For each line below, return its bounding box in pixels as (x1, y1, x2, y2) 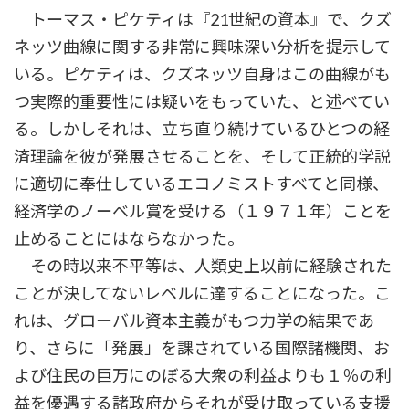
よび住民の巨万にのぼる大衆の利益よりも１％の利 (14, 365, 392, 386)
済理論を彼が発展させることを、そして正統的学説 (14, 146, 391, 167)
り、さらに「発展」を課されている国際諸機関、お (14, 338, 390, 359)
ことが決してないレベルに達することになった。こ (14, 283, 391, 304)
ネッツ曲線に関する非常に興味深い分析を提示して (14, 37, 391, 58)
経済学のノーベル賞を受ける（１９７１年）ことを (14, 201, 392, 222)
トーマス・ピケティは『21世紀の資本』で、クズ (14, 9, 392, 30)
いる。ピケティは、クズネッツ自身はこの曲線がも (14, 64, 391, 85)
